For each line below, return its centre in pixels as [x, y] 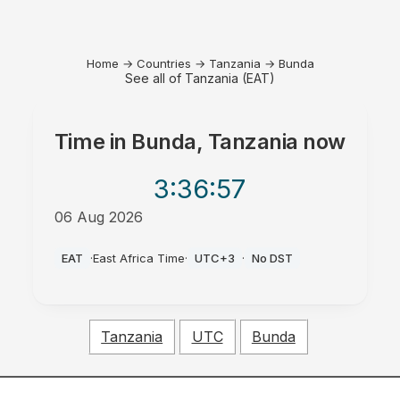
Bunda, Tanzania [215, 142]
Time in [93, 142]
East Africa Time [138, 258]
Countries [163, 63]
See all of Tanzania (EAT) [200, 78]
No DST [272, 258]
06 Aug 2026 [98, 217]
